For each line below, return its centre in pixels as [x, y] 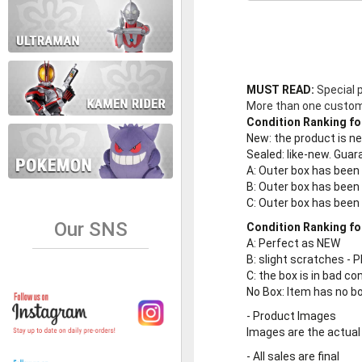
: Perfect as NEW [297, 243]
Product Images [295, 316]
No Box [264, 291]
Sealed [264, 154]
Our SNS [90, 229]
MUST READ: [282, 89]
